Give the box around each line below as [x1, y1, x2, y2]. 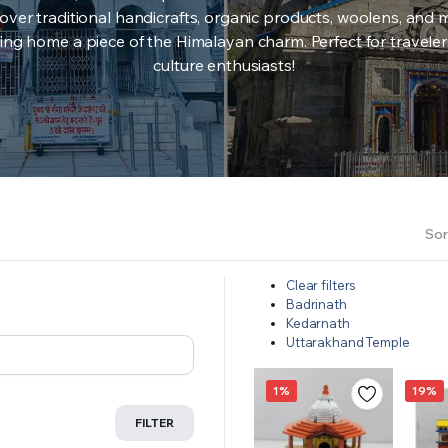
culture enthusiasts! [153, 54, 295, 75]
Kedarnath [286, 314, 350, 331]
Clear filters [286, 276, 357, 293]
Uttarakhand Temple [286, 333, 410, 350]
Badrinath [286, 295, 347, 312]
